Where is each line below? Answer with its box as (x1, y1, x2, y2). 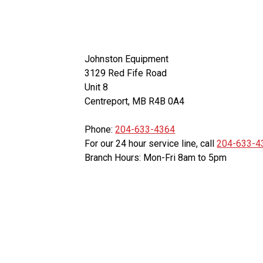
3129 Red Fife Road (85, 68, 167, 79)
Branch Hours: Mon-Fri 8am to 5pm (85, 152, 227, 164)
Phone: (85, 124, 116, 136)
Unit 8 (85, 82, 109, 93)
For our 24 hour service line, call (85, 138, 217, 150)
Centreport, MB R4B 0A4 (85, 96, 185, 107)
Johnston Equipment (85, 53, 169, 65)
